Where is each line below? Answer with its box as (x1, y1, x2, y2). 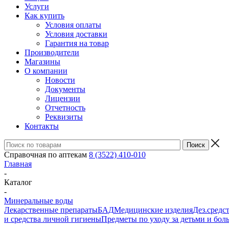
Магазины (25, 57, 60, 66)
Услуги (25, 2, 49, 11)
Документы (45, 85, 85, 94)
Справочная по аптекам (4, 150, 89, 159)
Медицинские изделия (114, 205, 193, 214)
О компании (25, 66, 67, 75)
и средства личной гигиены (4, 215, 101, 223)
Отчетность (45, 103, 85, 112)
